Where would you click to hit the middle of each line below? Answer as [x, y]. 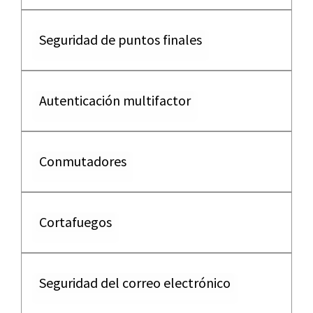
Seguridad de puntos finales [121, 39]
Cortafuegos [75, 222]
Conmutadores [83, 161]
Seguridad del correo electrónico [135, 283]
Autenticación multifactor [115, 100]
